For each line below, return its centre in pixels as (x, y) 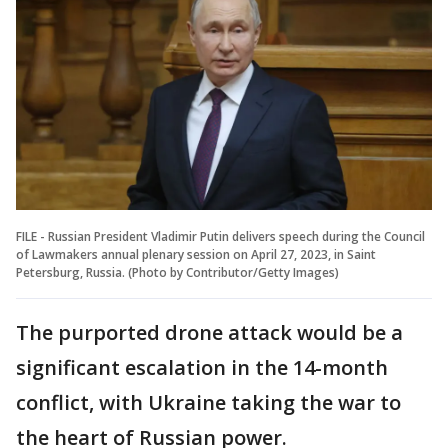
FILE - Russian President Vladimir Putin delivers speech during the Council (220, 236)
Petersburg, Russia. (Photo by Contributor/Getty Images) (177, 272)
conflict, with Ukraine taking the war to (208, 402)
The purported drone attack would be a (209, 332)
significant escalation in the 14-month (202, 367)
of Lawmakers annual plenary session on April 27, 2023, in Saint (196, 254)
